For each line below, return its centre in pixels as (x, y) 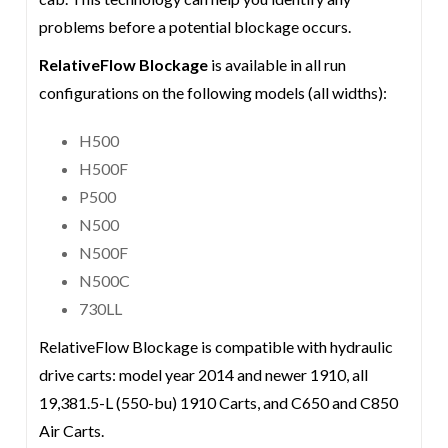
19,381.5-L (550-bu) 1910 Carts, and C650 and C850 (219, 402)
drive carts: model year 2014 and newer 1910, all (204, 374)
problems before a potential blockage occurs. (195, 26)
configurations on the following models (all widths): (216, 92)
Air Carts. (72, 430)
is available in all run (277, 64)
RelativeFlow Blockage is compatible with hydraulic (216, 346)
